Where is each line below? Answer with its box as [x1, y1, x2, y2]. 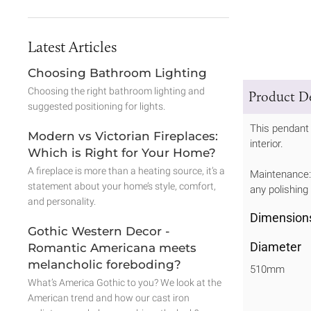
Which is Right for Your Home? [28, 146, 216, 160]
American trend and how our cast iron [28, 292, 190, 303]
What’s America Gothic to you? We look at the [28, 277, 221, 288]
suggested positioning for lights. [28, 101, 165, 112]
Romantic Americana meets [28, 241, 196, 255]
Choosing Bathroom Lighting [28, 66, 207, 80]
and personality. [28, 196, 96, 207]
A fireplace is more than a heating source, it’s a [28, 165, 225, 176]
